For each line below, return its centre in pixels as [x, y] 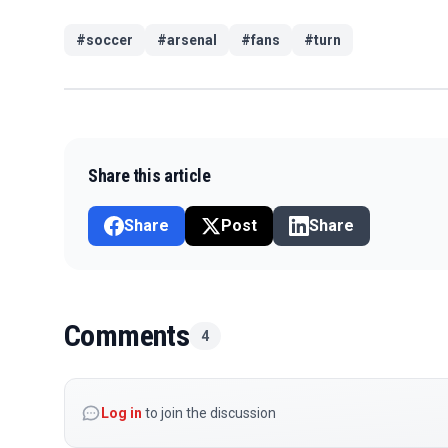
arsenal [192, 39]
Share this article [149, 175]
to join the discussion [209, 412]
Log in [121, 412]
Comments [127, 335]
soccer [109, 39]
